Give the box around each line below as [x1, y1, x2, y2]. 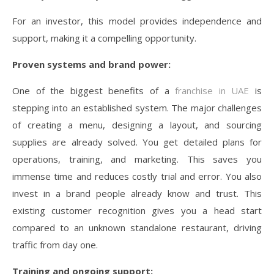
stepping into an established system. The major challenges [12, 101, 262, 114]
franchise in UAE [175, 84, 250, 97]
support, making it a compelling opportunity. [12, 31, 196, 44]
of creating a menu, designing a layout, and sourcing [12, 118, 262, 131]
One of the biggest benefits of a [12, 84, 176, 97]
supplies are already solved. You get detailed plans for [12, 135, 262, 148]
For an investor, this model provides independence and [12, 14, 262, 27]
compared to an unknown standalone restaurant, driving [12, 221, 262, 234]
